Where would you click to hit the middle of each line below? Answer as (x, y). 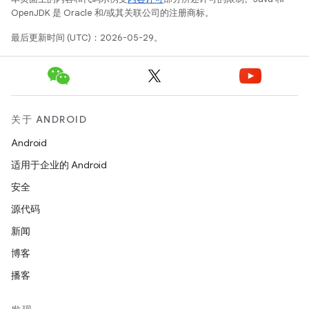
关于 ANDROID (49, 119)
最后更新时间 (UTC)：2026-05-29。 (87, 38)
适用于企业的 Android (59, 165)
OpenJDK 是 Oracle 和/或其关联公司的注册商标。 (112, 13)
